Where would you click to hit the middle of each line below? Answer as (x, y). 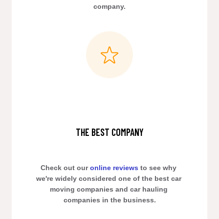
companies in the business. (109, 200)
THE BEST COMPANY (109, 132)
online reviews (114, 168)
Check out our (65, 168)
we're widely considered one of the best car (109, 178)
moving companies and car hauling (109, 189)
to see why (157, 168)
